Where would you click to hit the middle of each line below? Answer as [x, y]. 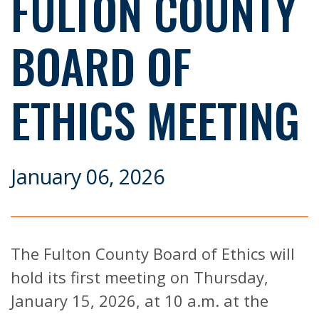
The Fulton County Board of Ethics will [153, 253]
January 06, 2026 [88, 176]
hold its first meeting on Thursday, [140, 277]
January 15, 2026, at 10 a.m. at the [140, 300]
